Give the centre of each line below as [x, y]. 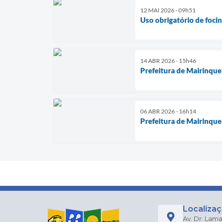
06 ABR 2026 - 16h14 [168, 111]
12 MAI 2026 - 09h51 [168, 10]
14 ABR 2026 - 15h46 [168, 60]
